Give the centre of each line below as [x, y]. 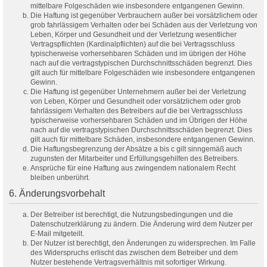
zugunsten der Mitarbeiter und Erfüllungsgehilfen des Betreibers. [135, 159]
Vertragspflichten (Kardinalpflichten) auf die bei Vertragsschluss [133, 44]
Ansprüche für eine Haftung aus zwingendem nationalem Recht [133, 168]
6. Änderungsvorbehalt [57, 193]
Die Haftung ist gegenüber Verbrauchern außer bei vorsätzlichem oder [144, 16]
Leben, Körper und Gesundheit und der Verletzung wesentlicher [133, 35]
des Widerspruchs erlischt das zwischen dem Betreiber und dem [134, 252]
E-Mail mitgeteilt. [57, 233]
